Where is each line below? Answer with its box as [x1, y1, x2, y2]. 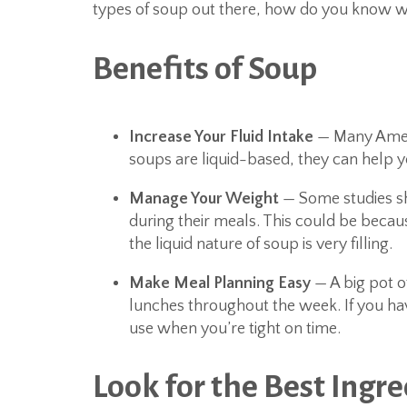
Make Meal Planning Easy [129, 274, 311, 293]
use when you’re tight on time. [129, 320, 341, 338]
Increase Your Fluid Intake [129, 128, 313, 146]
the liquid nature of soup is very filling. [129, 235, 392, 253]
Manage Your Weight [129, 190, 279, 208]
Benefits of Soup [93, 52, 317, 86]
